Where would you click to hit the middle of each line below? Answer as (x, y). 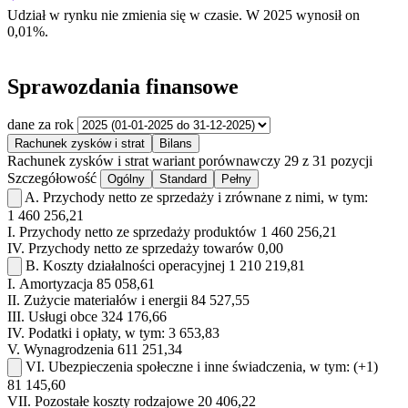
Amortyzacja (56, 284)
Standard (183, 179)
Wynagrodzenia (69, 350)
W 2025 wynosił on (301, 15)
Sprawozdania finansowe (123, 86)
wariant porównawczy (216, 161)
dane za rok (41, 125)
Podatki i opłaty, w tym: (97, 333)
